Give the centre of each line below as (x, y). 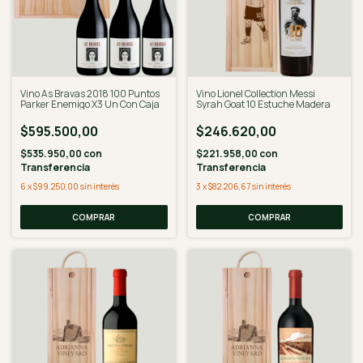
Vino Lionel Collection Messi (255, 94)
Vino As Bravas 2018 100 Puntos (90, 94)
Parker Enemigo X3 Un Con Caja (90, 104)
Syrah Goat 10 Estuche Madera (263, 104)
